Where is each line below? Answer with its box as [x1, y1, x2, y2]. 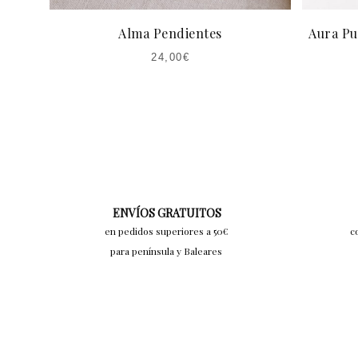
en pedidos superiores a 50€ [104, 225, 229, 238]
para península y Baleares [110, 245, 223, 258]
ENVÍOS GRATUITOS [112, 205, 221, 221]
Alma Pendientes [118, 25, 222, 42]
